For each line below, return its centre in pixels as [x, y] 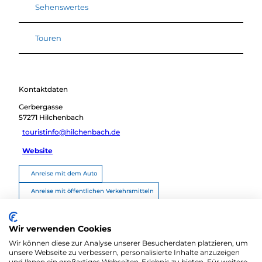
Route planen [51, 209]
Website [38, 151]
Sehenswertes [62, 7]
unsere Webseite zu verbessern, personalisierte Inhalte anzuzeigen [124, 252]
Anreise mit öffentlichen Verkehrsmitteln [92, 191]
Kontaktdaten [43, 89]
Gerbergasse [41, 107]
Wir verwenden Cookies [60, 229]
